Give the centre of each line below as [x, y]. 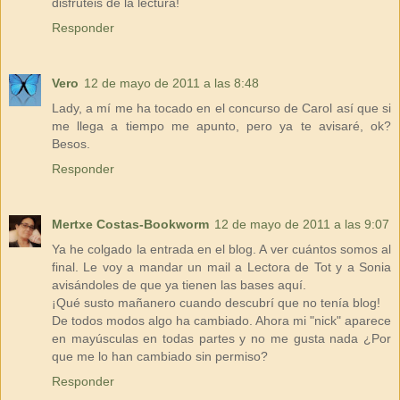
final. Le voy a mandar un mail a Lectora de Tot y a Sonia [221, 267]
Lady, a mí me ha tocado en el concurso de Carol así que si [221, 108]
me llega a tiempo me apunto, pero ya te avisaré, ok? [221, 126]
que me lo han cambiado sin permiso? [160, 357]
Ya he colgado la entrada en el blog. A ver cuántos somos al [221, 250]
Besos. [71, 144]
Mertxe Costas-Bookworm [130, 225]
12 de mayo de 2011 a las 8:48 [171, 83]
